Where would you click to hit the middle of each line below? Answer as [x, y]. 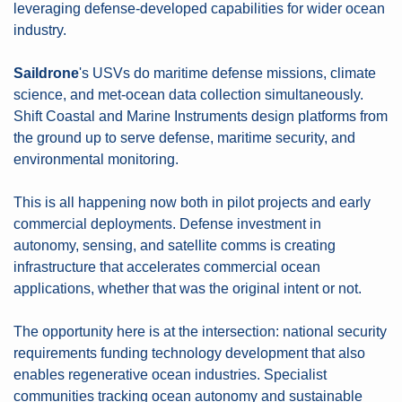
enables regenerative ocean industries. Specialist [170, 375]
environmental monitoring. [96, 159]
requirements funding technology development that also [189, 353]
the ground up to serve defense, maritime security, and [184, 138]
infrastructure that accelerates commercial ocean [167, 267]
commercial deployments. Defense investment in [167, 224]
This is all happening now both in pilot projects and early [192, 202]
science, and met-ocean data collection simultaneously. [188, 95]
